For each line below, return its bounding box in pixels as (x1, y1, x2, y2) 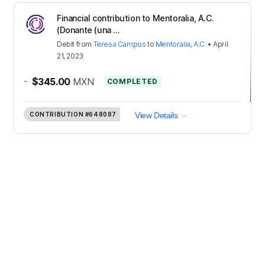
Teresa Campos (93, 39, 146, 49)
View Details (135, 110, 178, 120)
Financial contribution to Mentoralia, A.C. (57, 12, 214, 23)
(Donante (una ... (57, 24, 120, 35)
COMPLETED (106, 76, 159, 86)
